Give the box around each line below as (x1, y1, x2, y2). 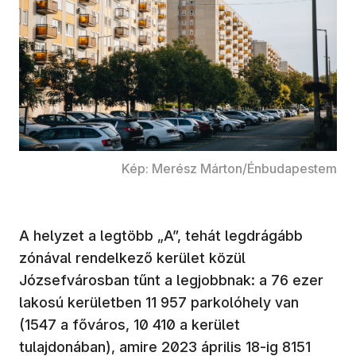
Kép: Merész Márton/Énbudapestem (122, 161, 337, 177)
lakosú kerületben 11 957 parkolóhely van (19, 294, 299, 311)
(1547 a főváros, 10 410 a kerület (19, 316, 240, 334)
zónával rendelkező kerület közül (19, 250, 246, 267)
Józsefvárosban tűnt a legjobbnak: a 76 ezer (19, 272, 323, 289)
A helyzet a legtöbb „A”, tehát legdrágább (19, 227, 303, 245)
